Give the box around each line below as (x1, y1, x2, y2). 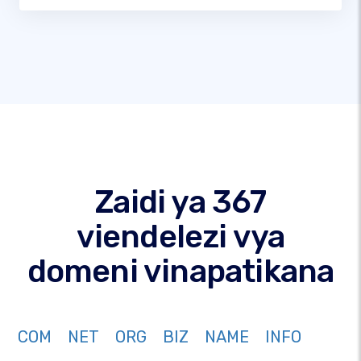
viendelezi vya (76, 218, 285, 256)
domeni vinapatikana (27, 252, 334, 291)
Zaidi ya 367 (94, 183, 267, 222)
